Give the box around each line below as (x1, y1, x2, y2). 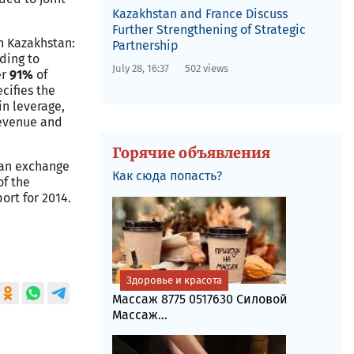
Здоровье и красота (126, 274, 222, 286)
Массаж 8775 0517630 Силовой (111, 292, 288, 307)
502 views (184, 62, 228, 74)
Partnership (111, 38, 179, 53)
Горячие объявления (111, 144, 270, 162)
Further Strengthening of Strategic (111, 22, 306, 37)
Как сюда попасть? (111, 168, 222, 183)
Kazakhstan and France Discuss (111, 6, 288, 21)
